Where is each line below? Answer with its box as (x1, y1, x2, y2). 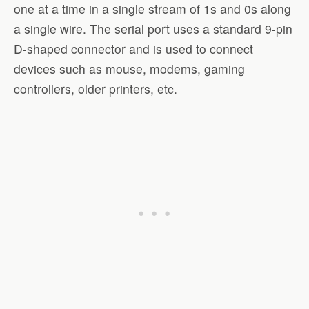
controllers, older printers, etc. (14, 79, 177, 97)
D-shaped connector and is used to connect (14, 39, 253, 57)
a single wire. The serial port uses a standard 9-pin (14, 19, 292, 37)
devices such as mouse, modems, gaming (14, 59, 245, 77)
